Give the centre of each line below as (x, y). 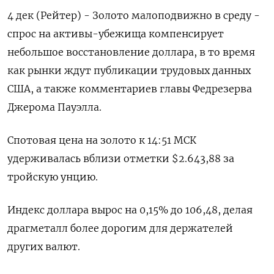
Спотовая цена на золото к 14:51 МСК (102, 140)
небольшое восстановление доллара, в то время (131, 52)
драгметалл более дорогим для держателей (120, 228)
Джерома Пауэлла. (54, 107)
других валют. (44, 247)
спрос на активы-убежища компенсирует (116, 34)
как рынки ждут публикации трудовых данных (129, 71)
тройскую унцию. (53, 177)
